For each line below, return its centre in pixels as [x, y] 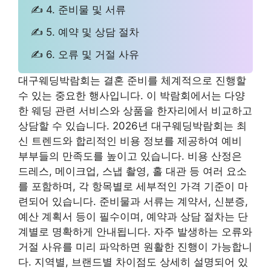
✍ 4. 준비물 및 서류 [79, 9]
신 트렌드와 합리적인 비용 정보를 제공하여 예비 [130, 141]
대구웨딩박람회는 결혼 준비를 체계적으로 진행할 [132, 81]
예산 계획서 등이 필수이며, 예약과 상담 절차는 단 [133, 217]
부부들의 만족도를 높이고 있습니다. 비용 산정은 [130, 156]
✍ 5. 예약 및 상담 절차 [85, 32]
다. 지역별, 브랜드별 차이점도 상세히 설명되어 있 [133, 262]
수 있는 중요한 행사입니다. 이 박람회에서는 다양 [132, 96]
